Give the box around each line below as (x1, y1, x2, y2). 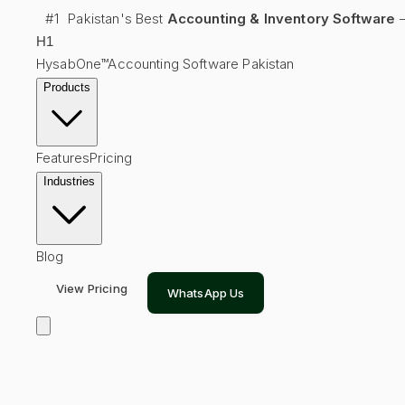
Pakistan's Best (68, 10, 167, 27)
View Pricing (56, 281, 127, 296)
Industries (43, 174, 95, 188)
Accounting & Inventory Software (166, 10, 396, 27)
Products (43, 80, 90, 94)
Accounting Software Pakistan (108, 55, 295, 72)
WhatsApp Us (166, 286, 245, 300)
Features (36, 149, 90, 166)
